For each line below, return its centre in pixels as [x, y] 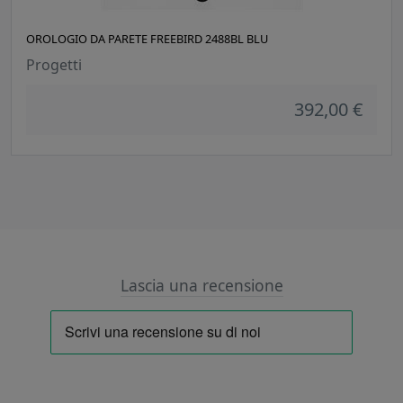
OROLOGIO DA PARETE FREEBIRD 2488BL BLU [147, 39]
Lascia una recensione [201, 286]
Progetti [54, 65]
